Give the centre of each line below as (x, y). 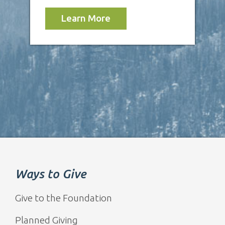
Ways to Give (51, 174)
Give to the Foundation (64, 198)
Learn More (86, 18)
